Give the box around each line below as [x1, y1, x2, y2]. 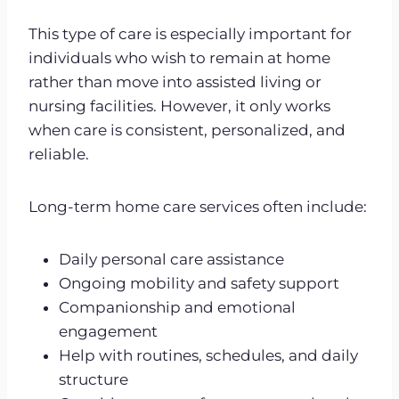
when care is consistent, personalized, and [28, 120, 346, 139]
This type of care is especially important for [28, 24, 352, 43]
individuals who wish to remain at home [28, 48, 330, 67]
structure [59, 370, 128, 388]
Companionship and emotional [59, 297, 296, 316]
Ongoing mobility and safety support [59, 273, 339, 292]
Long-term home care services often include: [28, 197, 367, 216]
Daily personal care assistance [59, 249, 284, 268]
